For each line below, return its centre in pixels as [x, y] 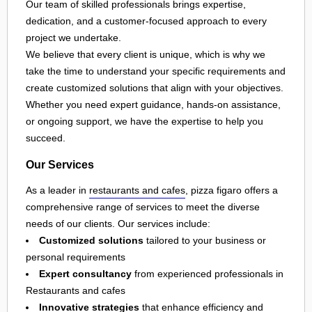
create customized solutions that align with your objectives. [155, 88]
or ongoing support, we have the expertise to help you [145, 122]
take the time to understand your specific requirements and [156, 71]
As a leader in [57, 190]
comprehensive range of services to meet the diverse [143, 207]
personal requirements [76, 257]
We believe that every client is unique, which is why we [146, 55]
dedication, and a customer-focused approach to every [146, 21]
